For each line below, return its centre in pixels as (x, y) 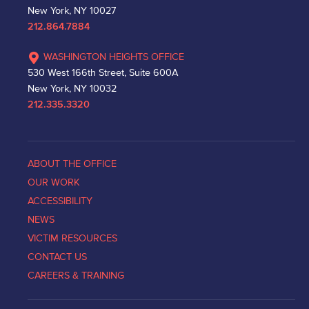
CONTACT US (57, 257)
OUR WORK (54, 182)
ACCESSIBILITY (60, 201)
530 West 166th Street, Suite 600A (103, 72)
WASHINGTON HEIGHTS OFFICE (114, 57)
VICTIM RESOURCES (72, 238)
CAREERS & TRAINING (76, 275)
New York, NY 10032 (72, 88)
